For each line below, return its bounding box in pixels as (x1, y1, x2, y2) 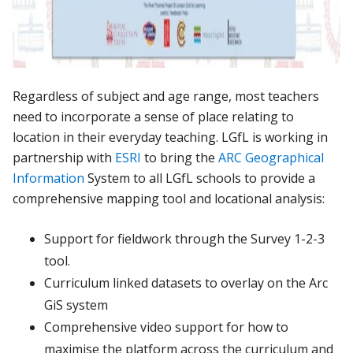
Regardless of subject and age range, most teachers (13, 87, 320, 105)
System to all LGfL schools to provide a (84, 169, 316, 187)
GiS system (44, 295, 109, 314)
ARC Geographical (218, 148, 325, 166)
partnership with (13, 148, 116, 166)
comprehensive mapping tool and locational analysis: (13, 189, 325, 207)
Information (13, 169, 85, 187)
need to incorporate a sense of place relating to (13, 107, 295, 125)
